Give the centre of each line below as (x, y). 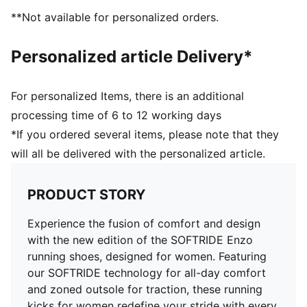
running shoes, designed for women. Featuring (147, 256)
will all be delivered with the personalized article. (138, 153)
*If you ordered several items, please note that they (145, 134)
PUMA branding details (71, 8)
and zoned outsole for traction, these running (145, 289)
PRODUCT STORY (86, 195)
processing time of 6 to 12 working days (116, 115)
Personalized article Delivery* (132, 57)
